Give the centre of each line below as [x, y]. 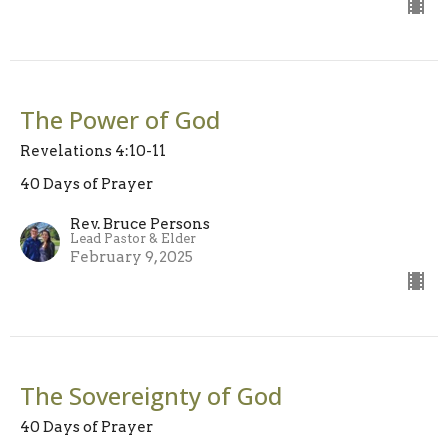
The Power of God [120, 119]
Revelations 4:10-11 [93, 150]
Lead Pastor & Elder [133, 238]
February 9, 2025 [131, 256]
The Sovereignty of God [151, 395]
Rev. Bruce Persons [140, 223]
